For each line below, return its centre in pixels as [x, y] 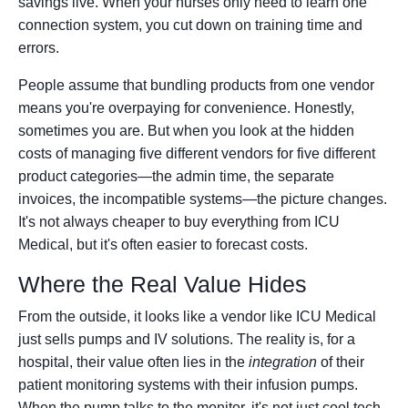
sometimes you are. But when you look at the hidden [186, 131]
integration [283, 362]
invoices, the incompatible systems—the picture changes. [203, 199]
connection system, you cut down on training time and [190, 25]
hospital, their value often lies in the [133, 362]
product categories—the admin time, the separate [176, 177]
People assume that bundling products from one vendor [196, 86]
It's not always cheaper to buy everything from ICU [179, 222]
